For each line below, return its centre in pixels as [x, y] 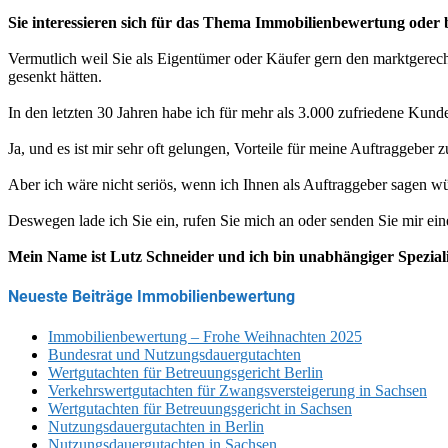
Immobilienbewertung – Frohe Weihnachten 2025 [205, 336]
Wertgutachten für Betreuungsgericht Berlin [185, 372]
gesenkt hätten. [55, 77]
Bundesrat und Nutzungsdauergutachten [174, 354]
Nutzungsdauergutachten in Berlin [156, 426]
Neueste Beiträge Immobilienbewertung [151, 297]
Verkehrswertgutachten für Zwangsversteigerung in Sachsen [237, 390]
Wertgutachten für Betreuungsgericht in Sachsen [200, 408]
